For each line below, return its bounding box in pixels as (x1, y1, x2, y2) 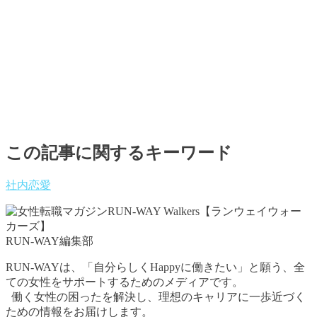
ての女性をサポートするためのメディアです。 (6, 276, 243, 289)
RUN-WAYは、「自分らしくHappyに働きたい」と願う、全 (6, 261, 305, 274)
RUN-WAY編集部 (6, 235, 93, 248)
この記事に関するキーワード (6, 144, 232, 163)
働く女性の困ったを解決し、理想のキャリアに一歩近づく (6, 291, 306, 304)
